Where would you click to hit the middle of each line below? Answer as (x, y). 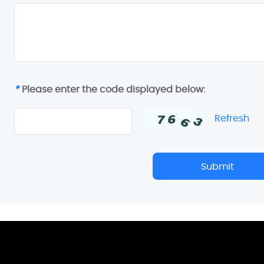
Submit (217, 166)
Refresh (232, 118)
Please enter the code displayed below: (113, 89)
